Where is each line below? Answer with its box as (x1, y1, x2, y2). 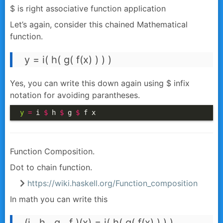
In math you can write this (10, 194, 108, 205)
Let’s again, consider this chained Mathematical (10, 19, 188, 30)
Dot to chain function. (10, 162, 92, 173)
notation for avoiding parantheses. (10, 90, 140, 101)
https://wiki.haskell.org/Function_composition (27, 178, 198, 189)
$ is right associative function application (10, 3, 166, 14)
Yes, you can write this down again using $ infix (10, 78, 190, 89)
